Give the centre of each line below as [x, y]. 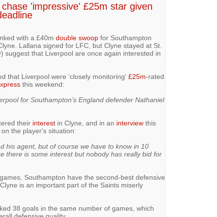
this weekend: [42, 84]
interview [130, 123]
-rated [155, 77]
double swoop [77, 38]
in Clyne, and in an [85, 123]
